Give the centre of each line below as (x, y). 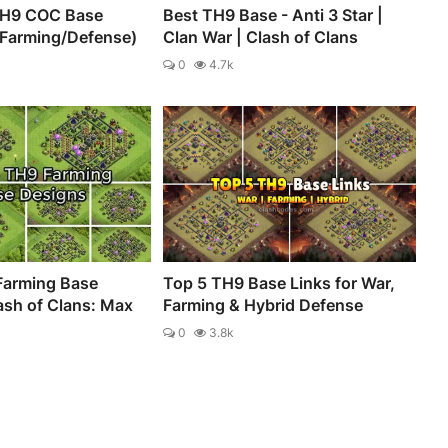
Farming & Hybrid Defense (263, 304)
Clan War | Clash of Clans (261, 36)
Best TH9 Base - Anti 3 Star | (273, 14)
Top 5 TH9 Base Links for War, (279, 282)
